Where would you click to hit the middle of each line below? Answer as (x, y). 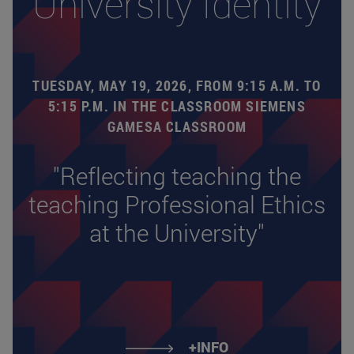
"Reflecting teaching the (177, 175)
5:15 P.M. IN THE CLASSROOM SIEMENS (177, 105)
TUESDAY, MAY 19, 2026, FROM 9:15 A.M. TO (177, 85)
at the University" (177, 232)
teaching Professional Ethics (177, 204)
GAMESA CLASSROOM (177, 126)
